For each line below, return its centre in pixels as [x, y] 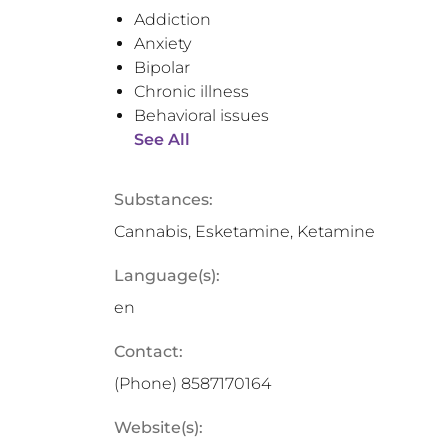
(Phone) [147, 383]
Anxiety [162, 43]
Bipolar [162, 67]
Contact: [148, 351]
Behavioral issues [201, 115]
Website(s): [158, 427]
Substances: [163, 199]
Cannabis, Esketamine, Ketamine [244, 231]
